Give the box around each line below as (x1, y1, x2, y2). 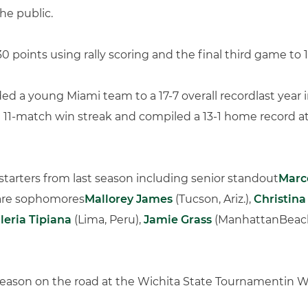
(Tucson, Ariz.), (173, 192, 254, 206)
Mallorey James (85, 192, 173, 206)
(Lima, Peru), (71, 213, 144, 226)
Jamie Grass (144, 213, 212, 226)
